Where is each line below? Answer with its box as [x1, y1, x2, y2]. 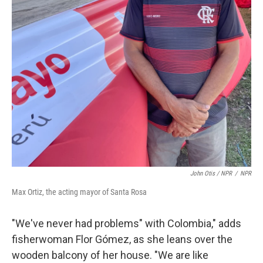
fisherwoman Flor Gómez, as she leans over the [12, 233, 232, 245]
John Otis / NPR [190, 170, 232, 177]
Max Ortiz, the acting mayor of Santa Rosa [12, 187, 147, 197]
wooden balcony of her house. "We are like [12, 249, 208, 261]
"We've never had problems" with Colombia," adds [12, 217, 241, 230]
